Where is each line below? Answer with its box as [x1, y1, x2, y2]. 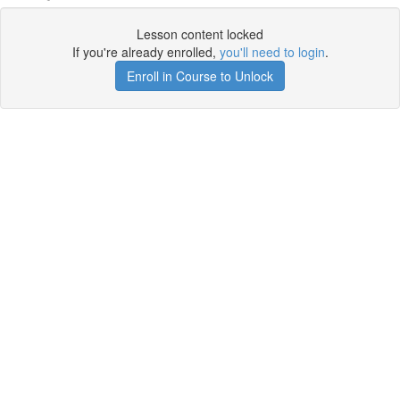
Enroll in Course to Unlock [127, 67, 273, 85]
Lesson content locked [137, 25, 263, 43]
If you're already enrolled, [71, 43, 220, 61]
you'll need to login [219, 43, 325, 61]
